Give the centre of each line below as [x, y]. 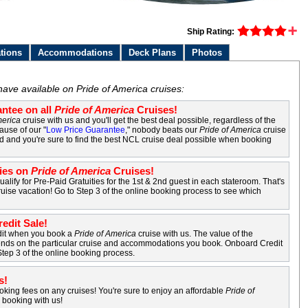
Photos [207, 53]
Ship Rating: [211, 32]
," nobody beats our [163, 130]
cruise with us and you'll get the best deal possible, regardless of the [148, 120]
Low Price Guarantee [86, 130]
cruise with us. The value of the [195, 234]
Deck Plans [153, 53]
